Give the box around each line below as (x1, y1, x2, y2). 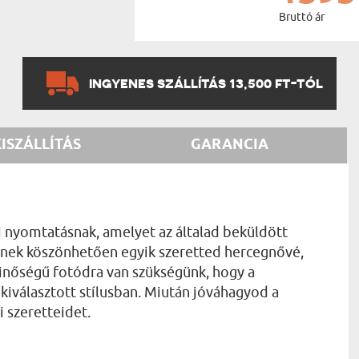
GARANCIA (191, 135, 268, 155)
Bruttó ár (278, 10, 325, 24)
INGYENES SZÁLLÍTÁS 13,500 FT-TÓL (89, 75, 323, 91)
